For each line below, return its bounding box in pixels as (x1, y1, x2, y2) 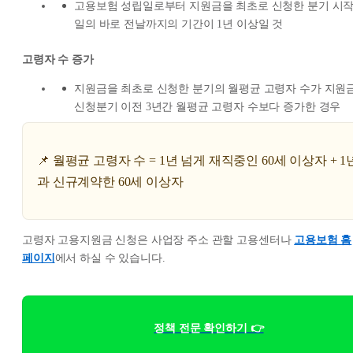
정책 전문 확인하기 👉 (154, 321, 264, 334)
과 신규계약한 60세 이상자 (37, 174, 184, 188)
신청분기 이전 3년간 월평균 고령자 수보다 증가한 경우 (74, 100, 341, 113)
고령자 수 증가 (22, 53, 94, 65)
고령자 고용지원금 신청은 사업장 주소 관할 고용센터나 (22, 233, 295, 246)
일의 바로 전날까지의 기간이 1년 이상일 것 (74, 17, 284, 30)
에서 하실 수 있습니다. (54, 251, 165, 264)
